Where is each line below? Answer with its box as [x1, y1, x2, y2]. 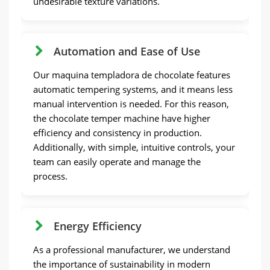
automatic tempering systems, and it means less [33, 83, 233, 95]
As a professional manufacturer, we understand [33, 243, 230, 256]
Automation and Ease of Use [54, 44, 200, 58]
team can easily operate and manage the [33, 155, 201, 168]
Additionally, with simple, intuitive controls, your [33, 141, 235, 153]
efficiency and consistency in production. [33, 127, 202, 139]
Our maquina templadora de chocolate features [33, 69, 230, 81]
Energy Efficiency [54, 219, 142, 233]
